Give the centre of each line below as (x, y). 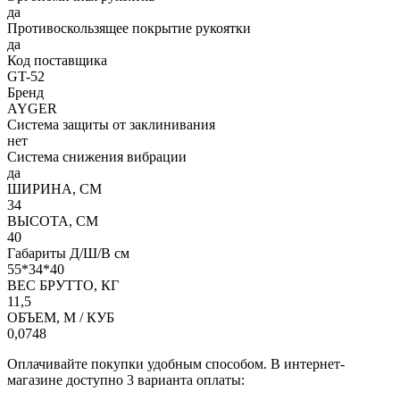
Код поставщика (57, 60)
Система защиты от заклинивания (111, 124)
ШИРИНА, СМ (54, 188)
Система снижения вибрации (97, 156)
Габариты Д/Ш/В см (68, 253)
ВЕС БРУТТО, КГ (63, 285)
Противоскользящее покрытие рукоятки (129, 28)
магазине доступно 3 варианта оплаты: (126, 379)
